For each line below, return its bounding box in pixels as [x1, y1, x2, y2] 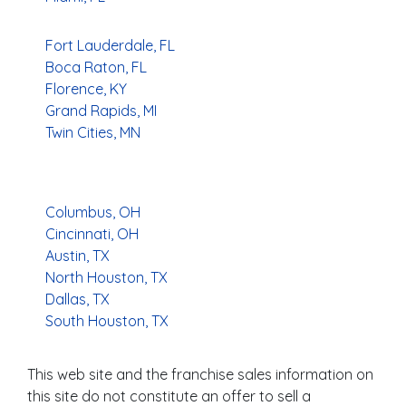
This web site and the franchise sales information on [27, 364, 373, 383]
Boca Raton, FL [45, 57, 147, 76]
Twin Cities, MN [45, 122, 140, 141]
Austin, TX [45, 246, 110, 265]
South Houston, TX [45, 311, 169, 330]
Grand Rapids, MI [45, 101, 157, 120]
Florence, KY [45, 79, 127, 98]
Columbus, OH [45, 202, 140, 221]
